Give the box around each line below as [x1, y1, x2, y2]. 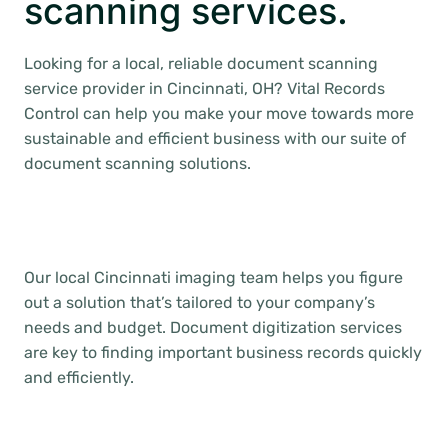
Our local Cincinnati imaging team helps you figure [24, 268, 403, 287]
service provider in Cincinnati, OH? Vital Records [24, 79, 385, 98]
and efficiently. [24, 368, 134, 387]
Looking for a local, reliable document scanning [24, 54, 378, 73]
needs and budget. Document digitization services [24, 318, 402, 337]
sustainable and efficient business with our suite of [24, 129, 406, 148]
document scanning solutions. [24, 154, 251, 173]
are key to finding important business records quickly [24, 343, 422, 362]
